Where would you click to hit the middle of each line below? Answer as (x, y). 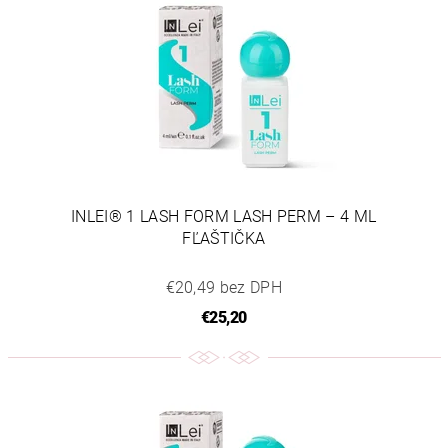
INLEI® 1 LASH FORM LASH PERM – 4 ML (224, 216)
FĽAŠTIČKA (224, 238)
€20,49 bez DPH (223, 287)
